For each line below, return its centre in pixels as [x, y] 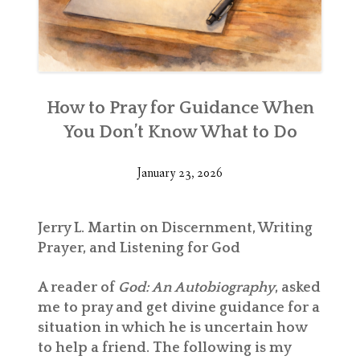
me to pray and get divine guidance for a [179, 307]
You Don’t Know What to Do [180, 132]
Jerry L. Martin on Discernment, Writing [175, 228]
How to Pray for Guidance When [180, 108]
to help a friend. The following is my [164, 348]
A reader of [78, 287]
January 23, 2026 [180, 173]
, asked [298, 287]
